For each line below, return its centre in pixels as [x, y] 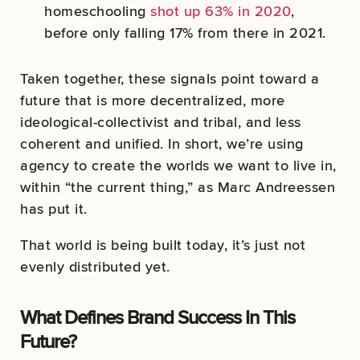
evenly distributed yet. [95, 267]
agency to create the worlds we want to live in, [178, 166]
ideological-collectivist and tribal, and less [161, 122]
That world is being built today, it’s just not [163, 245]
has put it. [54, 209]
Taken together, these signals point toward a [170, 79]
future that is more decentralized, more [153, 100]
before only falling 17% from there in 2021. [185, 33]
